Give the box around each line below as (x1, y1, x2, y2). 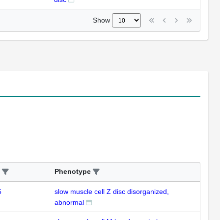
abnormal (55, 198, 84, 206)
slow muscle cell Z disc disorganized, (55, 187, 169, 195)
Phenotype (55, 167, 91, 175)
